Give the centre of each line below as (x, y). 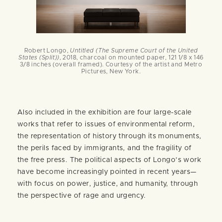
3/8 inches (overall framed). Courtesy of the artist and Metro (111, 64)
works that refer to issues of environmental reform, (106, 124)
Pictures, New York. (111, 71)
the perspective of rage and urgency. (82, 195)
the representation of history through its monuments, (110, 136)
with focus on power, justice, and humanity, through (108, 184)
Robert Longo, (47, 50)
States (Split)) (39, 57)
